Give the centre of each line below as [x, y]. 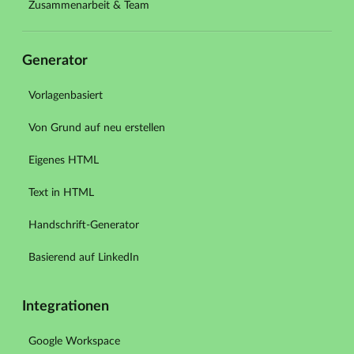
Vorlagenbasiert [66, 96]
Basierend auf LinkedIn [84, 258]
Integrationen [66, 307]
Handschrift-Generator [84, 226]
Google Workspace [74, 342]
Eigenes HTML [64, 161]
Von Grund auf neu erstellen [97, 128]
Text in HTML [61, 193]
